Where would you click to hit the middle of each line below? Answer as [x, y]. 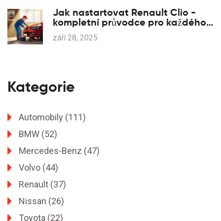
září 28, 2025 [75, 38]
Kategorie [41, 87]
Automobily [42, 117]
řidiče [65, 32]
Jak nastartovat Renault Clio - [124, 13]
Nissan [34, 201]
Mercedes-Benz [51, 151]
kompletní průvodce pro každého [129, 22]
